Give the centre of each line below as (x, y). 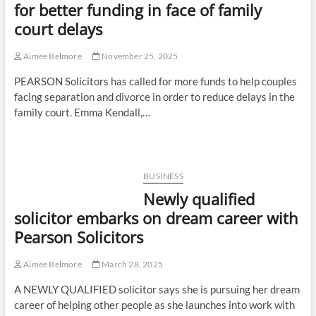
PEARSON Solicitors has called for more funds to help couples (155, 81)
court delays (58, 29)
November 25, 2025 (139, 56)
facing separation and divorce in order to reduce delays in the (154, 97)
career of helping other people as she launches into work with (154, 305)
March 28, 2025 (131, 265)
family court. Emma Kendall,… (82, 113)
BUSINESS (163, 176)
